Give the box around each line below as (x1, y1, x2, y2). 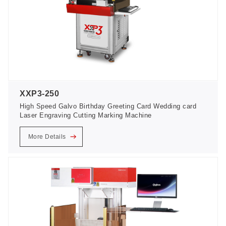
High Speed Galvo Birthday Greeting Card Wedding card (20, 102, 197, 110)
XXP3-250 (20, 89, 60, 98)
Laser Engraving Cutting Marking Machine (20, 111, 152, 119)
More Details (28, 133, 68, 141)
